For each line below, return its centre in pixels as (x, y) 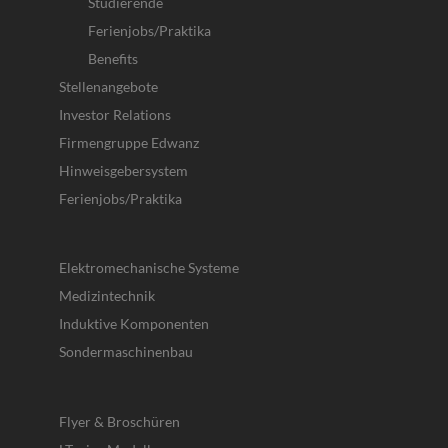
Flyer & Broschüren (119, 421)
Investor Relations (114, 115)
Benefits (112, 59)
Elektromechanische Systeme (148, 268)
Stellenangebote (108, 87)
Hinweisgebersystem (123, 171)
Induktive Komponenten (133, 324)
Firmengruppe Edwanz (128, 143)
